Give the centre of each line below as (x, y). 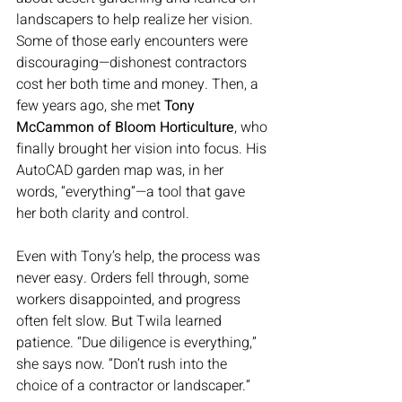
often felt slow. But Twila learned (121, 322)
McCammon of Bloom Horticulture (125, 128)
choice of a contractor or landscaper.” (133, 386)
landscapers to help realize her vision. (136, 20)
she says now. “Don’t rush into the (123, 365)
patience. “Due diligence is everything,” (138, 343)
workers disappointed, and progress (130, 300)
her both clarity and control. (103, 214)
